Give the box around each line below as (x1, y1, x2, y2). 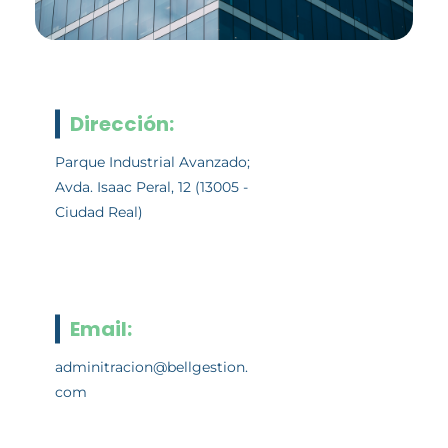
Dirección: (70, 109, 174, 138)
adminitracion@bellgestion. (55, 357, 248, 376)
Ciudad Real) (55, 202, 143, 221)
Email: (70, 314, 132, 343)
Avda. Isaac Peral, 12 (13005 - (55, 177, 248, 196)
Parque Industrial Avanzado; (55, 152, 250, 171)
